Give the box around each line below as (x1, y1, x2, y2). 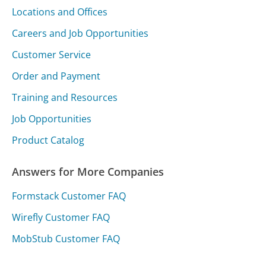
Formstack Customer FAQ (12, 189, 126, 202)
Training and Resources (12, 90, 118, 104)
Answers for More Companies (12, 164, 164, 179)
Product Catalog (12, 133, 85, 147)
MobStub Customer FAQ (12, 232, 121, 245)
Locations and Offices (12, 5, 108, 18)
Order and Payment (12, 69, 101, 83)
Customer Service (12, 47, 91, 61)
